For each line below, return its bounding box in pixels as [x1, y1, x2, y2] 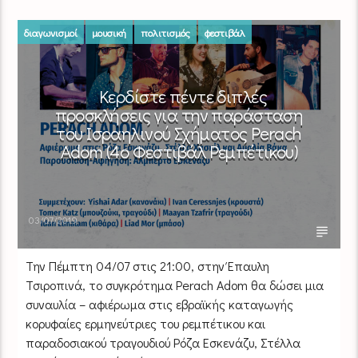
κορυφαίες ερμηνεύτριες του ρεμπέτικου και [26, 314, 266, 332]
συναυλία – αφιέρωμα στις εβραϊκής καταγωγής [26, 295, 294, 312]
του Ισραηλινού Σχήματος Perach [56, 121, 302, 145]
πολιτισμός [141, 25, 191, 39]
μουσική [92, 25, 127, 39]
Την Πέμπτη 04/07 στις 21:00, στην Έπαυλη [26, 257, 270, 274]
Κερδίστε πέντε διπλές [98, 84, 268, 108]
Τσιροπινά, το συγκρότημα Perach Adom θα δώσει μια [26, 276, 324, 293]
